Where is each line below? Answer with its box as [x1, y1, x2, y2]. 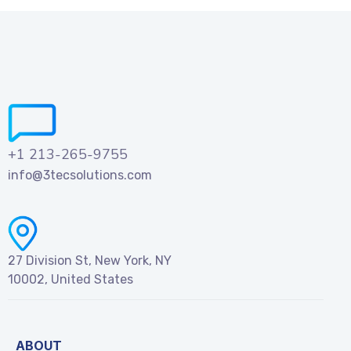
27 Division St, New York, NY [8, 253, 172, 268]
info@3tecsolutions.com [8, 167, 152, 183]
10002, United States [8, 272, 133, 287]
